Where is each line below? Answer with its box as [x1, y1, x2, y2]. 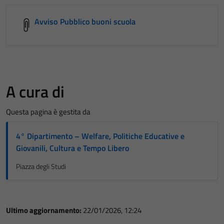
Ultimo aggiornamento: [6, 204, 83, 216]
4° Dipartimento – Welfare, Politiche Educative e [16, 130, 184, 142]
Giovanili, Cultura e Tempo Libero [16, 142, 129, 154]
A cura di [6, 79, 64, 104]
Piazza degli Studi [16, 161, 66, 172]
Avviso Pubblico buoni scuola [34, 15, 136, 28]
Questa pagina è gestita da [6, 106, 90, 118]
